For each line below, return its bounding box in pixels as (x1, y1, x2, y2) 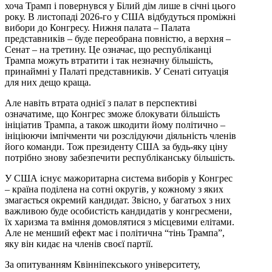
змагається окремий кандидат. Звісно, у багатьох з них (5, 195, 231, 206)
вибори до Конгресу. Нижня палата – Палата (5, 22, 190, 33)
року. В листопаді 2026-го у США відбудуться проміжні (5, 12, 236, 22)
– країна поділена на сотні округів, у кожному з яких (5, 184, 223, 195)
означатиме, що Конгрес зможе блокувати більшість (5, 109, 220, 120)
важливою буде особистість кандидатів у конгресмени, (5, 206, 232, 217)
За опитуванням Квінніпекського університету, (5, 259, 200, 270)
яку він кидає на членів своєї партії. (5, 239, 153, 250)
